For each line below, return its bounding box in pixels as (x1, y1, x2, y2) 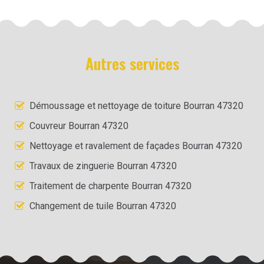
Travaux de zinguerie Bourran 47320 (29, 160, 177, 171)
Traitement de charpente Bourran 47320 (29, 180, 192, 192)
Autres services (85, 51, 179, 75)
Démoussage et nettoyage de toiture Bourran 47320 (29, 100, 243, 111)
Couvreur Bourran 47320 (29, 120, 128, 131)
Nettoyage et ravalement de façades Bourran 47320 (29, 140, 242, 151)
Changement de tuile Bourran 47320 (29, 200, 176, 212)
